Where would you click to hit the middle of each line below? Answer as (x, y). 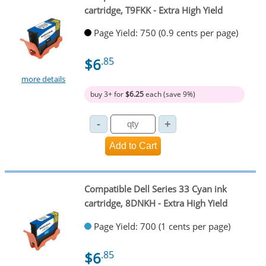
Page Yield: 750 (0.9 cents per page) (166, 33)
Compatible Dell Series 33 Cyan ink (155, 189)
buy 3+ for (107, 94)
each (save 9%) (169, 94)
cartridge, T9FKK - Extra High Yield (153, 10)
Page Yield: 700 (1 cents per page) (162, 226)
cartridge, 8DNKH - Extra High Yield (156, 203)
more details (44, 79)
